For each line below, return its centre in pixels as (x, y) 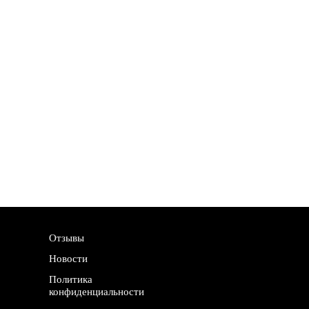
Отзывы (67, 237)
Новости (68, 258)
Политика (71, 279)
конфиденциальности (97, 291)
